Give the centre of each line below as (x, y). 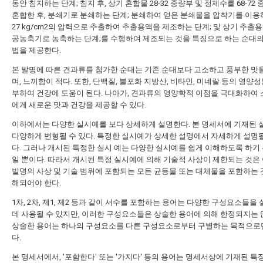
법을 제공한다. (36, 50)
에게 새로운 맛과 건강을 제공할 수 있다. (79, 105)
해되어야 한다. (36, 183)
